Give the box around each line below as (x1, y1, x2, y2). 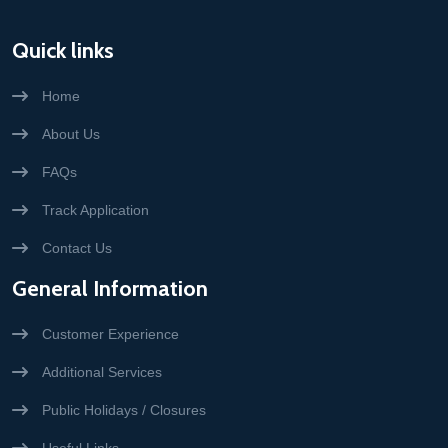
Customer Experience (42, 326, 179, 342)
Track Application (42, 202, 149, 218)
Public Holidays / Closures (42, 402, 206, 418)
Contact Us (42, 240, 112, 256)
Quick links (12, 37, 114, 64)
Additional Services (42, 364, 162, 380)
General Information (12, 275, 208, 302)
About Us (42, 126, 100, 142)
